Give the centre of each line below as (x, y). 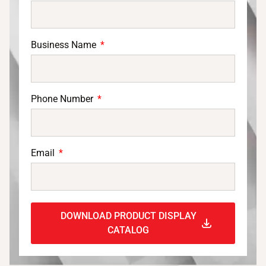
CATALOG (128, 230)
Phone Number (63, 99)
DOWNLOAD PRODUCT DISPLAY (128, 216)
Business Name (65, 45)
